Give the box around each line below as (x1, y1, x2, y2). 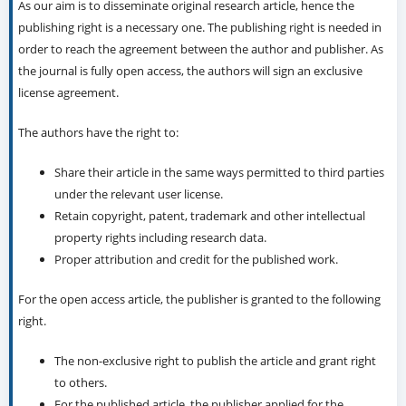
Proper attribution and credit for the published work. (53, 251, 338, 268)
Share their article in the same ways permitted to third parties (53, 164, 384, 181)
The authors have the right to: (17, 124, 179, 141)
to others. (53, 374, 107, 391)
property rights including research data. (53, 229, 266, 246)
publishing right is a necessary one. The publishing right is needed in (17, 19, 382, 36)
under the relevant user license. (53, 186, 223, 203)
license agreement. (17, 84, 119, 101)
